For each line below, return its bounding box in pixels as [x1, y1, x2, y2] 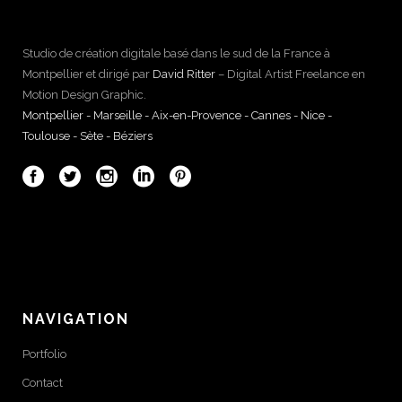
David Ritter [153, 66, 215, 81]
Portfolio [22, 346, 66, 361]
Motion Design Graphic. [22, 87, 146, 101]
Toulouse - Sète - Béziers [22, 128, 153, 143]
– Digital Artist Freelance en [215, 66, 365, 81]
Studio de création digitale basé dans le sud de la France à [22, 46, 330, 60]
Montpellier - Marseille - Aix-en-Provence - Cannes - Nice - [22, 108, 332, 122]
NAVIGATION [22, 310, 129, 328]
